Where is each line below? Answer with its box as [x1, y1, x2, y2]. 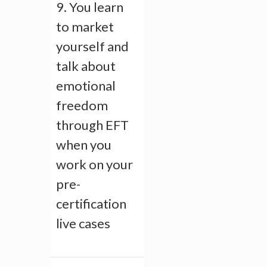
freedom [56, 97, 108, 114]
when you [56, 136, 111, 153]
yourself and [56, 38, 129, 55]
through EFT [56, 117, 129, 133]
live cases [56, 215, 110, 232]
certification [56, 195, 126, 212]
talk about [56, 58, 116, 74]
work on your [56, 156, 133, 173]
